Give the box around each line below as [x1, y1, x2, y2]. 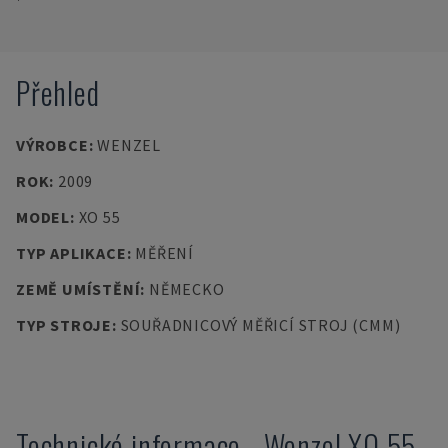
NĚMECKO [148, 279, 225, 299]
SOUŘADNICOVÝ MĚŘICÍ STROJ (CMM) [120, 315, 401, 335]
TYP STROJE [16, 315, 112, 335]
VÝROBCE [16, 135, 89, 155]
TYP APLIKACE [16, 243, 127, 263]
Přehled [16, 70, 100, 115]
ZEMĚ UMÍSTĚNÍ [16, 279, 141, 299]
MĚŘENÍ [135, 243, 194, 263]
